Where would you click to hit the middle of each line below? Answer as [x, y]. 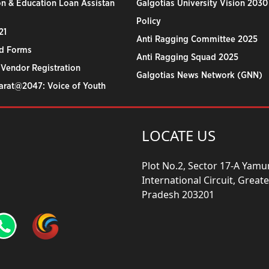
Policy [148, 21]
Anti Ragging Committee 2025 [197, 39]
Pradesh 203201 [178, 195]
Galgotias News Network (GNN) [199, 75]
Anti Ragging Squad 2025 [187, 57]
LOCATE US [179, 135]
